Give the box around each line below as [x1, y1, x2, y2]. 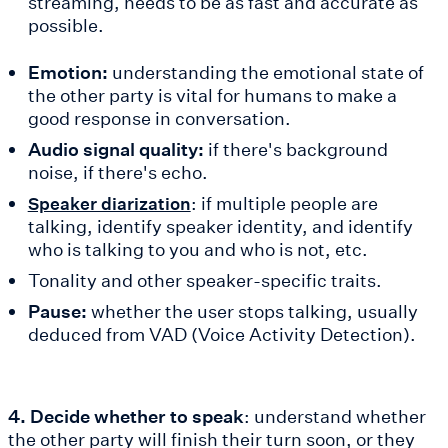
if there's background [203, 136, 388, 161]
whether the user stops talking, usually [90, 298, 418, 323]
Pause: [27, 298, 91, 323]
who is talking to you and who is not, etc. [27, 236, 368, 261]
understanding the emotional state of [107, 59, 424, 84]
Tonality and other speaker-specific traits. [27, 267, 382, 292]
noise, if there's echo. [27, 159, 208, 184]
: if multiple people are [190, 190, 378, 215]
